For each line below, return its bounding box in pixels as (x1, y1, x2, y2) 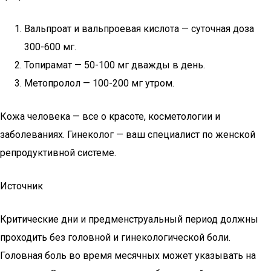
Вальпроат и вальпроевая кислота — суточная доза (24, 23, 254, 34)
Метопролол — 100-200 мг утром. (24, 77, 174, 89)
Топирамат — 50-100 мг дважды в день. (24, 59, 205, 71)
